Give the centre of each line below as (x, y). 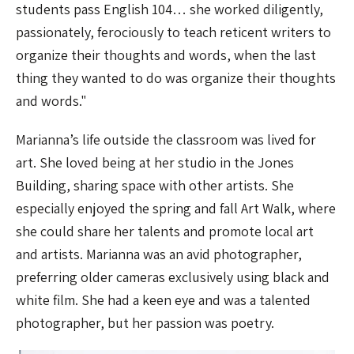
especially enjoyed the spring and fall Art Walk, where (176, 209)
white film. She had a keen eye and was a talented (163, 300)
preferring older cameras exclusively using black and (173, 277)
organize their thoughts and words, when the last (166, 55)
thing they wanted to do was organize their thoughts (176, 78)
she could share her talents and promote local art (165, 232)
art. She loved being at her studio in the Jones (155, 163)
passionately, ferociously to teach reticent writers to (173, 32)
